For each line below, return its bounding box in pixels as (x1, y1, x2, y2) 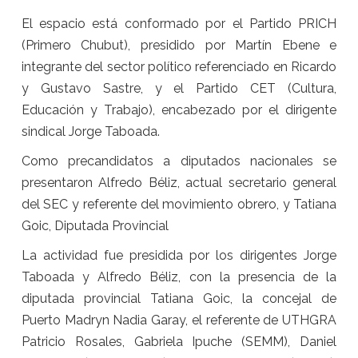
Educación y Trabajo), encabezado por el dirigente (21, 102, 337, 118)
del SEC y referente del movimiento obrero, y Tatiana (21, 197, 337, 213)
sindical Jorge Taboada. (21, 124, 160, 140)
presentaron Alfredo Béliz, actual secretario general (21, 175, 337, 191)
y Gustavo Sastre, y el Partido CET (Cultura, (21, 81, 337, 97)
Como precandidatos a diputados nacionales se (21, 153, 337, 169)
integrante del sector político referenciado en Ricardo (21, 59, 337, 75)
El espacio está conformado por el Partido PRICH (21, 16, 337, 32)
